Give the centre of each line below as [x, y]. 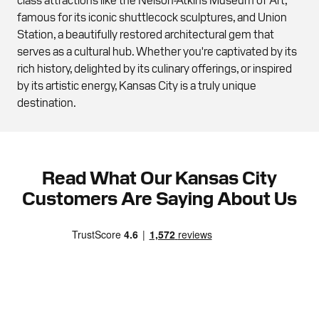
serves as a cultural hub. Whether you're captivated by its [157, 50]
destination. [47, 101]
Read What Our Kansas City [159, 176]
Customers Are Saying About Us [159, 197]
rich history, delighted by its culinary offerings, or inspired [155, 67]
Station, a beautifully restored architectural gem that [146, 33]
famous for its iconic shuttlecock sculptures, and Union [152, 16]
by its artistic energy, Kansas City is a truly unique [137, 84]
